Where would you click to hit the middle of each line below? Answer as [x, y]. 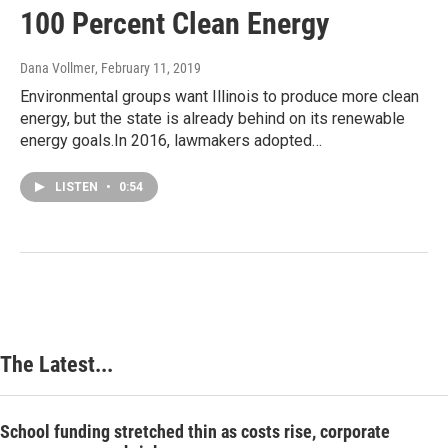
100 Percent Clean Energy [174, 24]
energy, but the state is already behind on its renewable [212, 119]
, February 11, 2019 [148, 68]
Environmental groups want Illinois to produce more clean [219, 97]
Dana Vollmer [57, 68]
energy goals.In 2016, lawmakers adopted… [171, 141]
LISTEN [78, 187]
